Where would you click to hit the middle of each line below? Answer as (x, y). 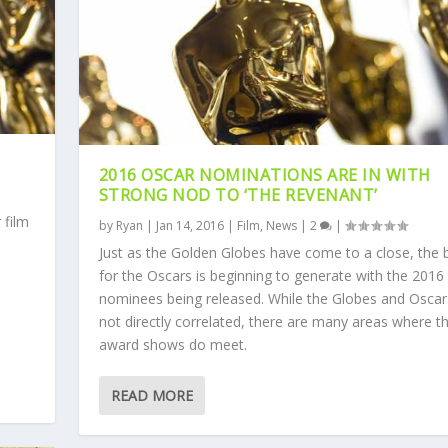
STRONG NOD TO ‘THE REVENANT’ (238, 195)
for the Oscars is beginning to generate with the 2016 (271, 276)
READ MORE (151, 396)
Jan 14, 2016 (189, 226)
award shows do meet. (172, 345)
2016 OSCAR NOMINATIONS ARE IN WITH (264, 175)
